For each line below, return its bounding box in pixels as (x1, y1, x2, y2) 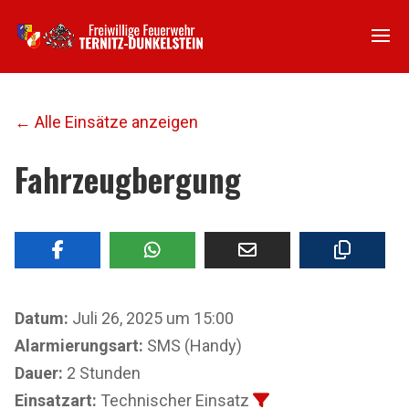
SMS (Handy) (143, 336, 242, 355)
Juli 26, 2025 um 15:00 (68, 309, 234, 328)
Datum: (15, 309, 68, 328)
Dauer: (15, 363, 63, 383)
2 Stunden (63, 363, 141, 383)
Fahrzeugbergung (15, 155, 241, 203)
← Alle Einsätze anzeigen (15, 112, 198, 131)
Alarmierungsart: (15, 336, 143, 355)
